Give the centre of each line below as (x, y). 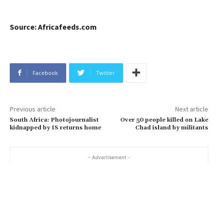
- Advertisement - (109, 157)
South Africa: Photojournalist (54, 120)
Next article (191, 109)
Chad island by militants (172, 127)
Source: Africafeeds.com (53, 27)
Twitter (105, 73)
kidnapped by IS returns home (55, 127)
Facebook (45, 73)
